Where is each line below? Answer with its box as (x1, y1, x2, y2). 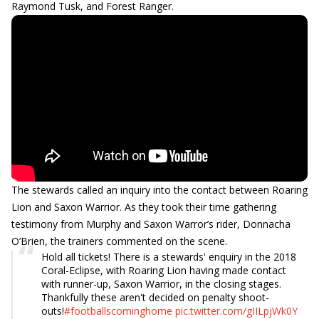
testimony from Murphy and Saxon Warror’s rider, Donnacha (11, 217, 291, 231)
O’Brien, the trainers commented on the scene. (11, 234, 227, 248)
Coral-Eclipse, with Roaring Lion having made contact (41, 263, 286, 277)
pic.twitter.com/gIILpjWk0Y (175, 304, 298, 318)
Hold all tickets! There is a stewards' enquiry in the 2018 (41, 250, 296, 263)
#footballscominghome (64, 304, 172, 318)
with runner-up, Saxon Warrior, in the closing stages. (41, 277, 281, 291)
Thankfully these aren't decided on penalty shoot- (41, 291, 269, 304)
